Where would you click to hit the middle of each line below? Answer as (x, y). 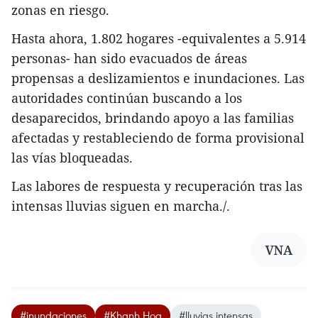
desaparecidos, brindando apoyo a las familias (153, 117)
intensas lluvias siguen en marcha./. (121, 205)
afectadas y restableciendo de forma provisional (158, 137)
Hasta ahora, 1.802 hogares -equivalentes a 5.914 (159, 38)
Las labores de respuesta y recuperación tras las (157, 186)
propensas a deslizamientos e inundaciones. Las (158, 78)
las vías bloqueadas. (72, 157)
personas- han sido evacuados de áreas (129, 58)
